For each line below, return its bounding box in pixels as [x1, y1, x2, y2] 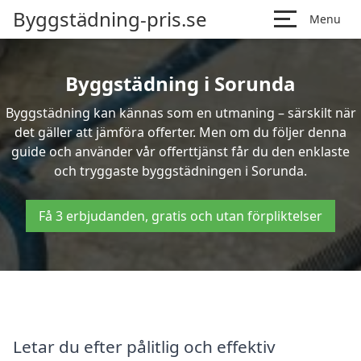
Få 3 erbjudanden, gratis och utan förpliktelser [39, 207, 322, 225]
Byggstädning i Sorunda [65, 70, 296, 97]
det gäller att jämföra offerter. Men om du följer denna [15, 123, 346, 141]
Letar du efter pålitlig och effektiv [13, 334, 276, 358]
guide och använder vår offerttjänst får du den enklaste [11, 143, 350, 160]
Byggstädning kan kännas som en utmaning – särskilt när [5, 104, 356, 122]
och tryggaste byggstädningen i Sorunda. [54, 162, 307, 180]
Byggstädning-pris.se [13, 6, 207, 32]
